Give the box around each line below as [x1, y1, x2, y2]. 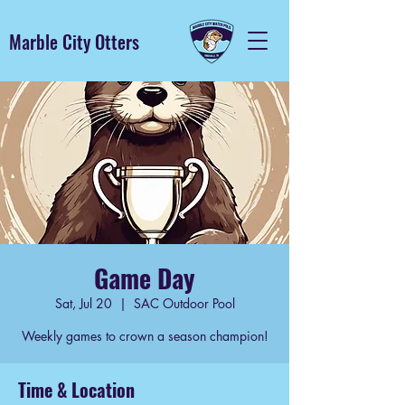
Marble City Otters [9, 28, 139, 55]
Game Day [94, 259, 195, 297]
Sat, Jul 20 [54, 295, 112, 312]
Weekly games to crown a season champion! [21, 327, 268, 344]
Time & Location [18, 376, 135, 403]
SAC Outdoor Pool [133, 295, 235, 312]
